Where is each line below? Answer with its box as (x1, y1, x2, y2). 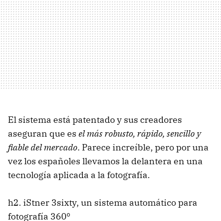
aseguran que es (8, 127, 78, 139)
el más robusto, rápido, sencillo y (78, 127, 201, 139)
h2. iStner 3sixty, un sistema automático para (8, 196, 197, 208)
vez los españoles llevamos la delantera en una (8, 155, 203, 167)
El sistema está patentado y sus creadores (8, 113, 182, 125)
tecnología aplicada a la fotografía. (8, 169, 150, 181)
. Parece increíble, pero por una (77, 141, 209, 153)
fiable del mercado (8, 141, 77, 153)
